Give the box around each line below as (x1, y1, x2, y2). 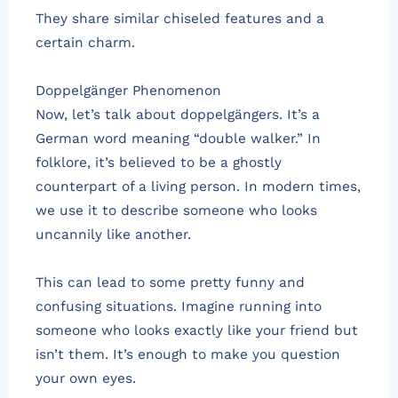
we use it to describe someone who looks (36, 203, 317, 219)
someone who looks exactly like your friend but (36, 322, 358, 339)
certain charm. (36, 35, 135, 52)
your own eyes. (36, 370, 136, 387)
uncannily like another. (36, 227, 191, 243)
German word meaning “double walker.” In (36, 131, 321, 147)
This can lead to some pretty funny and (36, 275, 305, 291)
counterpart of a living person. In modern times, (36, 179, 361, 195)
